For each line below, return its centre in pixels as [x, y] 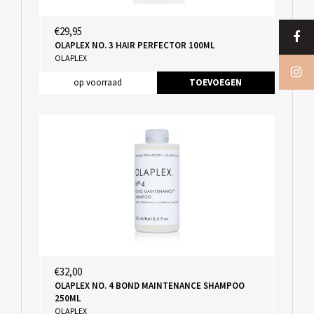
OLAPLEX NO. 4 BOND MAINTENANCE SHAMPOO [149, 285]
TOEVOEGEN [216, 82]
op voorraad [98, 82]
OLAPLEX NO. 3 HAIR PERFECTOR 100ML [134, 45]
